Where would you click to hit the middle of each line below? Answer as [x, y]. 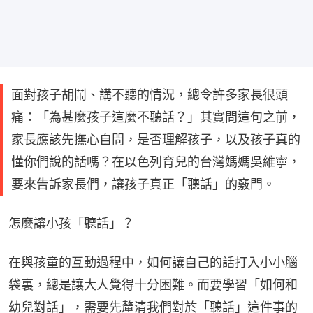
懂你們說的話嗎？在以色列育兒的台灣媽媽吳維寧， [156, 161]
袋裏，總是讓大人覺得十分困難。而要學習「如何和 [153, 284]
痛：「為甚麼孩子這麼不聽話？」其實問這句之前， [156, 117]
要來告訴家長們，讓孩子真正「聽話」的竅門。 [143, 184]
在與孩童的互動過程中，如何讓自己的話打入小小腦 [153, 262]
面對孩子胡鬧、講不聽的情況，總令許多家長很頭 [150, 94]
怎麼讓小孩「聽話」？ [71, 223]
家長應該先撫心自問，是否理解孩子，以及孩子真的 [156, 139]
